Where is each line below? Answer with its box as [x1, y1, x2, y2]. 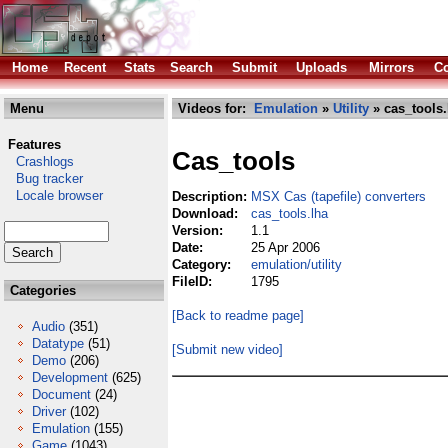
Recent [64, 60, 106, 75]
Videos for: [174, 101, 254, 116]
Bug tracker [4, 171, 83, 186]
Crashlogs [4, 154, 74, 169]
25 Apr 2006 [251, 240, 320, 255]
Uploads [296, 60, 347, 75]
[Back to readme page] [172, 308, 304, 323]
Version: [172, 223, 227, 238]
